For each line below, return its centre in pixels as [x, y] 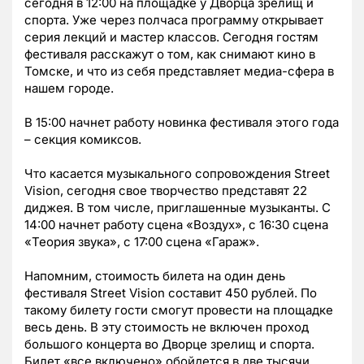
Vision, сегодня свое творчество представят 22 [166, 191]
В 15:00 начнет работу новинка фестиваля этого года [182, 123]
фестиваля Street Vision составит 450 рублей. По [171, 293]
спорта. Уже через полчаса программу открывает [174, 20]
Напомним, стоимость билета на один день [155, 276]
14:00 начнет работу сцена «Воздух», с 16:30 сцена [176, 225]
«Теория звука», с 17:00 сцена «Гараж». [142, 242]
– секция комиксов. [83, 140]
